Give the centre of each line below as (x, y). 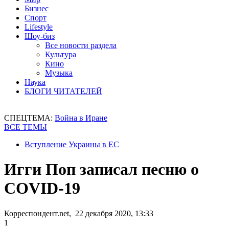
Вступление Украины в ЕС (72, 144)
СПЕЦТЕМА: (29, 118)
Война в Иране (81, 118)
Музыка (59, 73)
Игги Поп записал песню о (101, 169)
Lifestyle (39, 27)
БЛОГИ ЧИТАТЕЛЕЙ (63, 91)
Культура (61, 54)
